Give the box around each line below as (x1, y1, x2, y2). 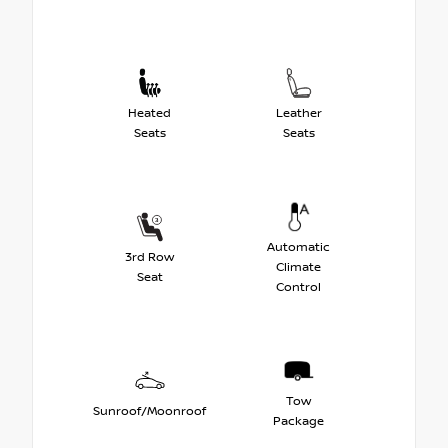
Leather (275, 106, 322, 122)
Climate (276, 260, 321, 276)
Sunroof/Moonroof (93, 404, 206, 420)
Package (273, 414, 324, 430)
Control (276, 280, 321, 296)
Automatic (267, 240, 330, 256)
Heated (128, 106, 171, 122)
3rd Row (125, 250, 174, 266)
